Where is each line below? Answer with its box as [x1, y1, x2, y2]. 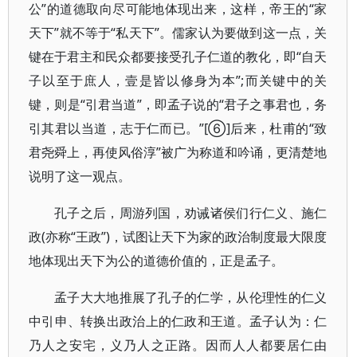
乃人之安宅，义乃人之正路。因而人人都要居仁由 [29, 336, 328, 354]
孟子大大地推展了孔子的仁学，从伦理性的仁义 [54, 288, 328, 306]
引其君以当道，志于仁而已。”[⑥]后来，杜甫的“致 [29, 120, 328, 137]
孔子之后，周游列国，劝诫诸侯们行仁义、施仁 [54, 204, 328, 222]
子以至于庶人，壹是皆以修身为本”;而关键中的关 [29, 72, 328, 89]
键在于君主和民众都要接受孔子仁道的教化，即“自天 [29, 48, 328, 65]
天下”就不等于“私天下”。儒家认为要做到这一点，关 [29, 24, 328, 41]
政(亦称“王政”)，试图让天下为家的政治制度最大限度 [29, 228, 328, 245]
